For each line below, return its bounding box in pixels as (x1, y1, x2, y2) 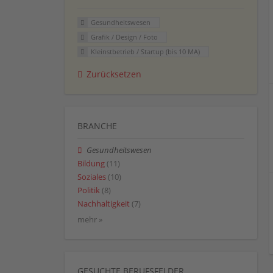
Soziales (77, 172, 106, 183)
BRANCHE (77, 119, 117, 132)
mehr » (77, 214, 102, 225)
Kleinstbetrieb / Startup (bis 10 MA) (90, 46, 200, 56)
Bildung (77, 158, 105, 169)
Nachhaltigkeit (77, 199, 130, 210)
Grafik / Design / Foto (90, 32, 158, 42)
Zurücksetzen (87, 68, 141, 80)
